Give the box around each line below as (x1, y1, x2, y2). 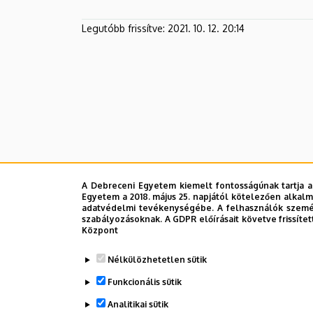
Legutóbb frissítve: (82, 22, 165, 34)
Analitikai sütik (107, 299, 168, 310)
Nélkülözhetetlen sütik (107, 254, 207, 265)
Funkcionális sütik (107, 277, 182, 287)
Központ (82, 225, 118, 235)
